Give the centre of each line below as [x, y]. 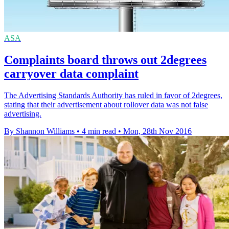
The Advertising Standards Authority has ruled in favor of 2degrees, [113, 95]
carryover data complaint [71, 74]
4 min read [99, 131]
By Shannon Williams [39, 131]
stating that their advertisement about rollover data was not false [106, 104]
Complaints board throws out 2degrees [105, 60]
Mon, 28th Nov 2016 [157, 131]
